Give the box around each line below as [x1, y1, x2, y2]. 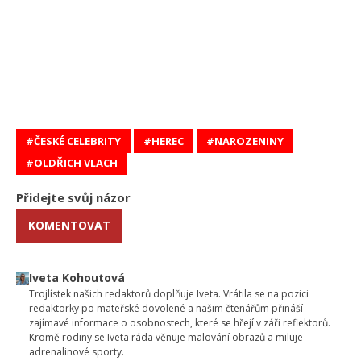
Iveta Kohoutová [29, 270, 126, 286]
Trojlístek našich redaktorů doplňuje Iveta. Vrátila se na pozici [29, 287, 309, 301]
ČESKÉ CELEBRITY [34, 134, 121, 149]
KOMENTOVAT [28, 218, 110, 234]
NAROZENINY [214, 134, 284, 149]
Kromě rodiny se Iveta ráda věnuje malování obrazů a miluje [29, 330, 304, 345]
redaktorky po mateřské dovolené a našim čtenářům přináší [29, 301, 304, 316]
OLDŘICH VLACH [34, 156, 118, 171]
